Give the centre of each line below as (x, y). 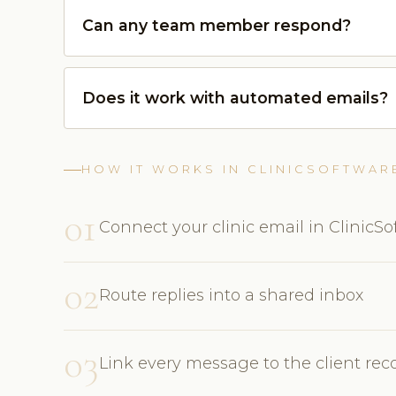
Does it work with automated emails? (235, 98)
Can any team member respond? (217, 26)
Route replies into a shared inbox (231, 296)
